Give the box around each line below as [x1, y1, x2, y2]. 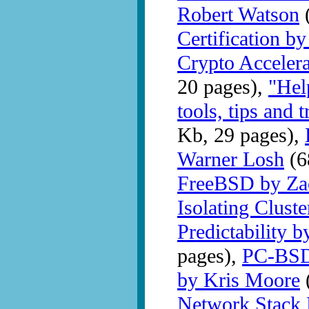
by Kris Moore [177, 268, 300, 292]
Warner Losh [177, 148, 284, 172]
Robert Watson [177, 3, 299, 27]
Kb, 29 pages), [177, 123, 305, 148]
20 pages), [177, 75, 268, 99]
